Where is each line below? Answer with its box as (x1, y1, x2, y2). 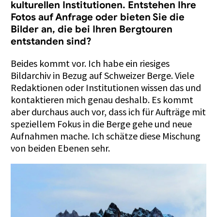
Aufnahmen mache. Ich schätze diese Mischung (11, 129, 201, 142)
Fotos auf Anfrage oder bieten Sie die (11, 11, 185, 23)
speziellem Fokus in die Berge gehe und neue (11, 117, 192, 130)
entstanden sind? (11, 35, 92, 47)
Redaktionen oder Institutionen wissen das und (11, 81, 201, 93)
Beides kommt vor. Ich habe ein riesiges (11, 57, 170, 69)
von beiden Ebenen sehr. (11, 141, 110, 154)
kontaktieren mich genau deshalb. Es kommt (11, 93, 194, 106)
